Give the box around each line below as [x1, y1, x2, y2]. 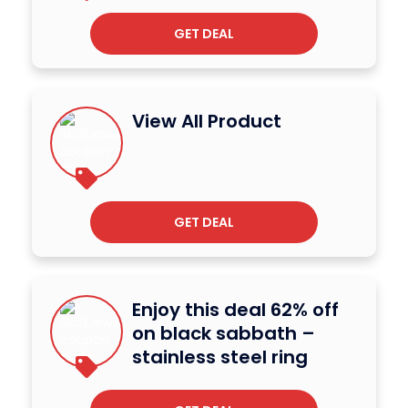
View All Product [132, 107, 281, 134]
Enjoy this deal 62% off [132, 296, 339, 322]
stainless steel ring [132, 343, 308, 370]
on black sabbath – [132, 320, 315, 346]
